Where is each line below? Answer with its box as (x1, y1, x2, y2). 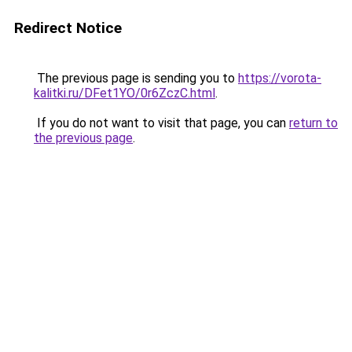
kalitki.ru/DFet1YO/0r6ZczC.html (34, 86, 215, 101)
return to (289, 115, 338, 130)
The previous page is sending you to (34, 71, 238, 86)
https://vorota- (238, 71, 321, 86)
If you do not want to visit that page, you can (34, 115, 289, 130)
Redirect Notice (14, 19, 122, 37)
